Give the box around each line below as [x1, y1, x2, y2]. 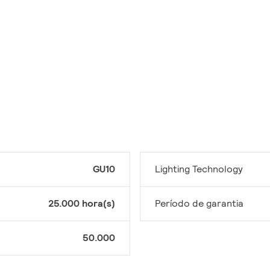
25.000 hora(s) [48, 197, 115, 210]
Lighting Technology [155, 163, 243, 176]
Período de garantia [155, 197, 243, 210]
